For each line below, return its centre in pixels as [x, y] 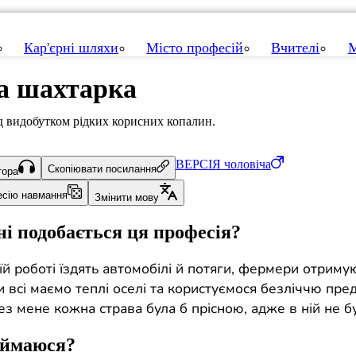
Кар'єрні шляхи [72, 48]
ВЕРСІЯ [198, 164]
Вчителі [296, 48]
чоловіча [247, 164]
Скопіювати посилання [102, 169]
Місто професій [195, 48]
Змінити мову [126, 197]
